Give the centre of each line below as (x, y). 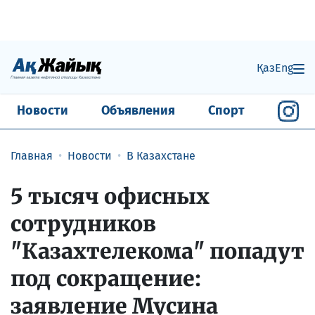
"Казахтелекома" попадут (157, 251)
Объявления (138, 111)
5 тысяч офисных (110, 196)
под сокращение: (106, 278)
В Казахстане (161, 155)
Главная (32, 155)
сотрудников (83, 223)
